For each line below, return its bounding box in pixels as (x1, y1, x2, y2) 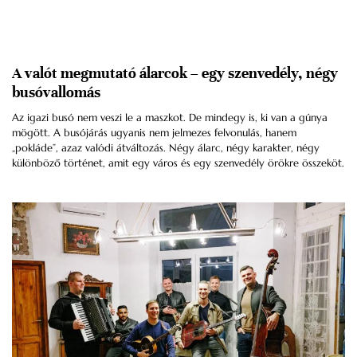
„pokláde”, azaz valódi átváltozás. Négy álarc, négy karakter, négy (12, 141, 320, 155)
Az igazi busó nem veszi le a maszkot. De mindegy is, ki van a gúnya (12, 111, 328, 125)
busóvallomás (12, 83, 100, 102)
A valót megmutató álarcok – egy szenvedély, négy (12, 64, 338, 83)
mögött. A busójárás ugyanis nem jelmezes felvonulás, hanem (12, 126, 296, 140)
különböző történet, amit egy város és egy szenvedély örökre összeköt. (12, 156, 344, 171)
